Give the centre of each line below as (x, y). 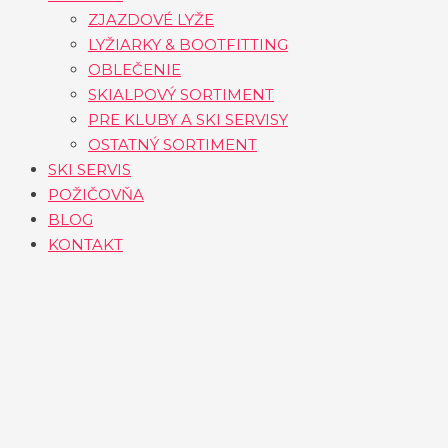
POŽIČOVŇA (96, 194)
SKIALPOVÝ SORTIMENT (181, 94)
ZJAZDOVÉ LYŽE (151, 19)
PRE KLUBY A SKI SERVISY (188, 119)
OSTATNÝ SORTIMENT (172, 144)
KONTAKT (85, 244)
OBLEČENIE (134, 69)
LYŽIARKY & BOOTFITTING (188, 44)
